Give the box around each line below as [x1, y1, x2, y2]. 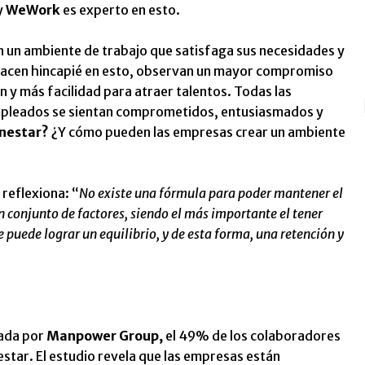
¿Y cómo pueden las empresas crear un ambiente [49, 123, 345, 140]
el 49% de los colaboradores [163, 327, 341, 344]
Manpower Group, [44, 327, 163, 344]
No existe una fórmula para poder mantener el [79, 184, 343, 201]
